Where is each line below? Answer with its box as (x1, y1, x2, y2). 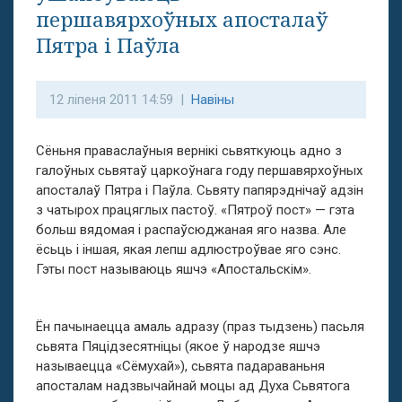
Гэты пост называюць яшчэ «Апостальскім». (36, 261, 311, 277)
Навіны (191, 92, 234, 108)
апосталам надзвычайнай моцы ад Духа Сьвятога (36, 378, 350, 394)
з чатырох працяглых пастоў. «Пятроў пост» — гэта (36, 202, 354, 218)
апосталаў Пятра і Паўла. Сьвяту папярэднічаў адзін (36, 182, 363, 198)
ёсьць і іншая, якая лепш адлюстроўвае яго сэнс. (36, 241, 341, 258)
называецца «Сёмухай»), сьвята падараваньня (36, 358, 325, 374)
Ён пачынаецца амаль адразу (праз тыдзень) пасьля (36, 319, 364, 335)
